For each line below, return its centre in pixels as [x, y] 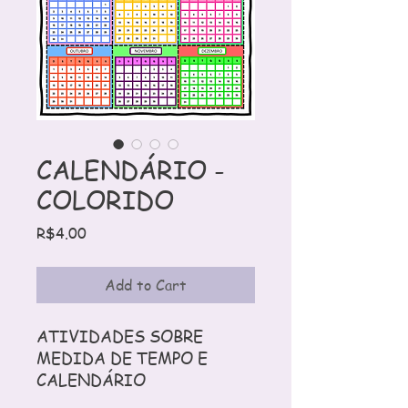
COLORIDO [105, 200]
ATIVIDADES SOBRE [120, 336]
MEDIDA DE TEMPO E [122, 357]
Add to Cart [146, 285]
